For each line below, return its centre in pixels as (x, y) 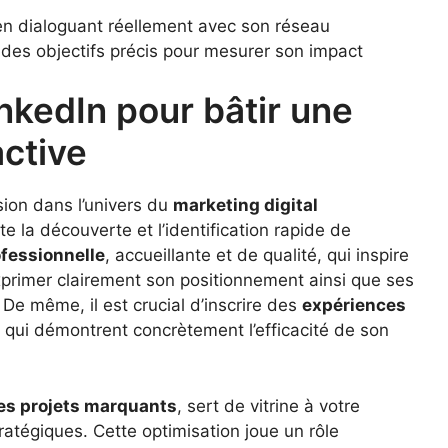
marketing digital (245, 205)
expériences (354, 305)
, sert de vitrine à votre (268, 405)
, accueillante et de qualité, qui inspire (257, 255)
